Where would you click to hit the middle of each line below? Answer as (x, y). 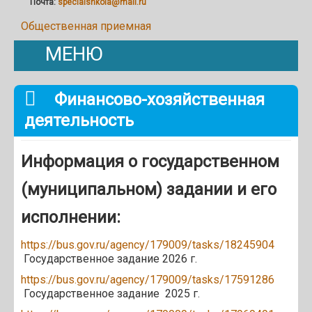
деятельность (79, 120)
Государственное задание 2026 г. (109, 258)
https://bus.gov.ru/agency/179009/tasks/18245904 (148, 244)
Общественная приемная (86, 26)
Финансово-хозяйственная (157, 99)
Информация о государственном (150, 161)
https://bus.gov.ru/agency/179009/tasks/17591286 (148, 279)
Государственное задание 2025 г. (110, 293)
